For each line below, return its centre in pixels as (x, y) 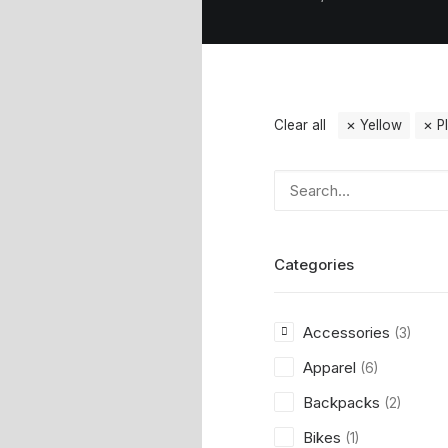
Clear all (300, 125)
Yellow (381, 125)
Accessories (346, 332)
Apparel (329, 367)
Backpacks (341, 402)
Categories (314, 264)
